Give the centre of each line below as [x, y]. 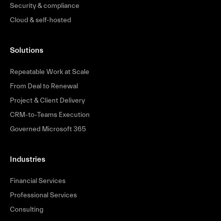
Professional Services [43, 195]
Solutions [27, 50]
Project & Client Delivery [47, 100]
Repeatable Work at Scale [50, 72]
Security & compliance [45, 6]
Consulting [27, 209]
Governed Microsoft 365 [48, 129]
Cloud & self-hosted [40, 20]
